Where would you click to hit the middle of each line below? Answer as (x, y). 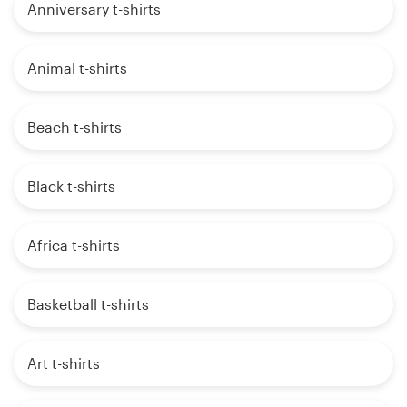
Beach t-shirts (74, 127)
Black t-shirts (71, 186)
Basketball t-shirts (88, 304)
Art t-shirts (64, 363)
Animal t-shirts (77, 68)
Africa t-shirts (74, 245)
